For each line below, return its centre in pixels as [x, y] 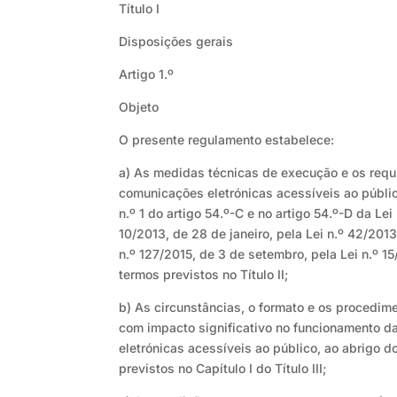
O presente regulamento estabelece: [227, 140]
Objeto [139, 107]
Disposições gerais [176, 42]
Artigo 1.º [147, 74]
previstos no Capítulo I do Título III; [223, 369]
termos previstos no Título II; [204, 275]
